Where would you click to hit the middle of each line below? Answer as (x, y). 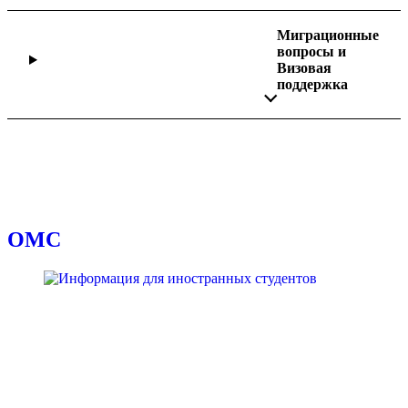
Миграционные (328, 35)
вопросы (306, 51)
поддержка (312, 84)
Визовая (304, 67)
